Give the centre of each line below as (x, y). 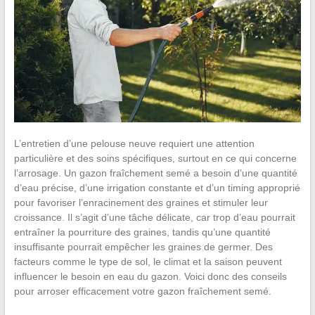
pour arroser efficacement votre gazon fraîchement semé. (142, 291)
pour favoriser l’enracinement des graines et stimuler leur (141, 203)
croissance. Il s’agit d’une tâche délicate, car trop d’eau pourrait (154, 218)
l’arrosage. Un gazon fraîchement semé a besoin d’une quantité (155, 173)
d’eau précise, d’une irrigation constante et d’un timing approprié (157, 188)
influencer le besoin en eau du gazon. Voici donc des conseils (150, 277)
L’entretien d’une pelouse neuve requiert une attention (134, 144)
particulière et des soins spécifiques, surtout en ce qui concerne (155, 159)
